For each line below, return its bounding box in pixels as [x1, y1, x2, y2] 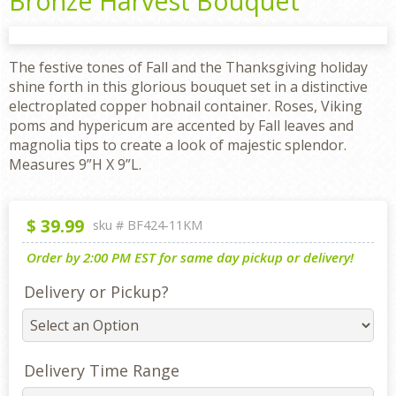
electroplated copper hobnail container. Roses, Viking [9, 96, 362, 116]
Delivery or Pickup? [24, 281, 169, 302]
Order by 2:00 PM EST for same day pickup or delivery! [27, 248, 354, 266]
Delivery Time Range [24, 360, 179, 381]
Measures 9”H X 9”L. [9, 155, 141, 174]
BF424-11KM [127, 217, 202, 233]
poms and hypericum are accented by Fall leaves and [9, 116, 354, 135]
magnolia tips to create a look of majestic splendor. [9, 135, 346, 155]
